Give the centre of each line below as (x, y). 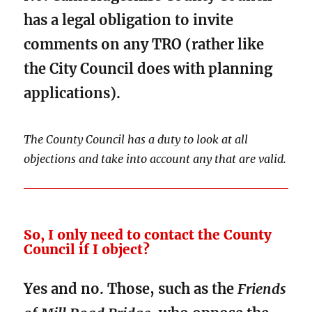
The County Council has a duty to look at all (136, 140)
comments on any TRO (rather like (144, 45)
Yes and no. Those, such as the (131, 289)
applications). (72, 93)
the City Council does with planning (148, 69)
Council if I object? (87, 250)
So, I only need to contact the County (148, 235)
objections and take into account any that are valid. (155, 159)
